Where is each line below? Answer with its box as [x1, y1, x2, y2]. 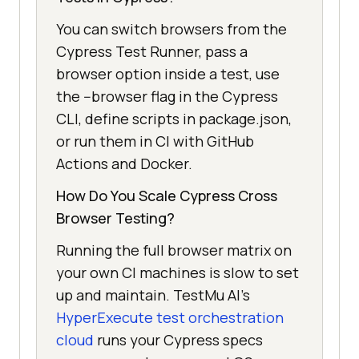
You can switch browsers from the [56, 18, 287, 38]
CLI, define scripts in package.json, [56, 108, 292, 128]
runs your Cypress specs [94, 329, 263, 349]
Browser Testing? [56, 208, 175, 228]
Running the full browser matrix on [56, 240, 292, 260]
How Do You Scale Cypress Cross [56, 185, 277, 205]
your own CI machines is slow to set [56, 262, 299, 282]
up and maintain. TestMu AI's [56, 284, 250, 305]
